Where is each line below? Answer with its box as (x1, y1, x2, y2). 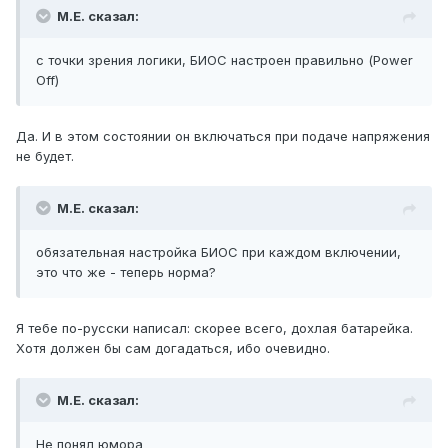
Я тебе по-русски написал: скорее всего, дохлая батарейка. (16, 320, 413, 337)
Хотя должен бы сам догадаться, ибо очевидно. (16, 340, 330, 357)
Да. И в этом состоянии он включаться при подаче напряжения (16, 128, 430, 145)
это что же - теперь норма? (36, 264, 216, 281)
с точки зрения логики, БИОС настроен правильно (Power (36, 52, 413, 69)
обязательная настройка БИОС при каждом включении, (36, 244, 401, 261)
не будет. (16, 148, 74, 165)
